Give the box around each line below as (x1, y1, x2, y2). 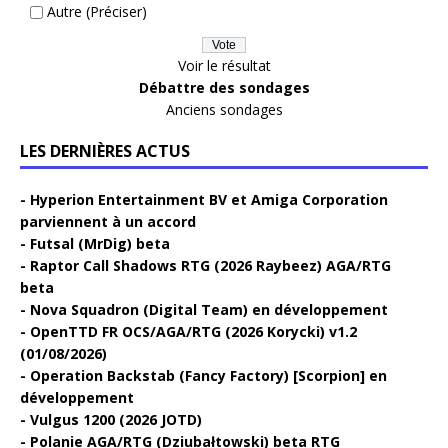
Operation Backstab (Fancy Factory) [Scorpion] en (30, 365, 387, 385)
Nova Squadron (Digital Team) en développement (30, 299, 388, 319)
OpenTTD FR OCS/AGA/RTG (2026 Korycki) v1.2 (30, 321, 357, 341)
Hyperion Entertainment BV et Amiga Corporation (30, 189, 388, 209)
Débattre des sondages (138, 77, 310, 97)
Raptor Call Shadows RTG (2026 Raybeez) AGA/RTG (30, 255, 391, 275)
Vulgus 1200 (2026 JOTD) (30, 409, 202, 429)
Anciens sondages (165, 99, 283, 119)
